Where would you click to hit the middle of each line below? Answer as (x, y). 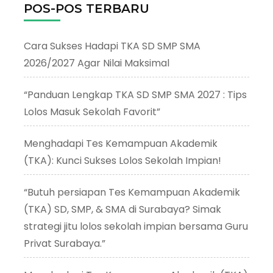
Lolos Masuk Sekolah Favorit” (92, 112)
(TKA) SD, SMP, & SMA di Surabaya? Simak (122, 209)
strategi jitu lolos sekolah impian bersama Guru (136, 226)
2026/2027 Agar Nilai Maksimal (97, 63)
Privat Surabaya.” (65, 243)
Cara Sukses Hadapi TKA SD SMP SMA (112, 46)
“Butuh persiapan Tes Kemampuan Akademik (132, 192)
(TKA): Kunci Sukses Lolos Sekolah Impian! (122, 160)
